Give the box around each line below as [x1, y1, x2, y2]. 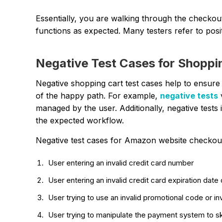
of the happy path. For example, [36, 90, 160, 101]
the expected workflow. [36, 115, 126, 125]
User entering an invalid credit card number [48, 158, 194, 167]
